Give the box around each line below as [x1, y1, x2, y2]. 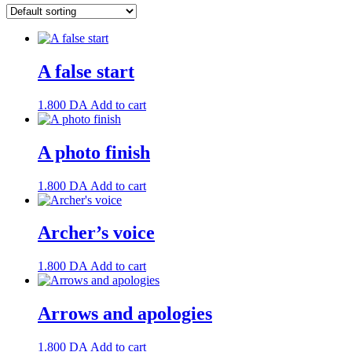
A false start [38, 60, 134, 82]
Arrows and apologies [38, 303, 212, 324]
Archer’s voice [38, 222, 155, 244]
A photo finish [38, 141, 150, 163]
